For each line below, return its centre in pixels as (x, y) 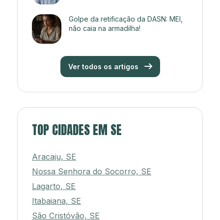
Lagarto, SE (54, 186)
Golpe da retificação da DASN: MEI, (126, 19)
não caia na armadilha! (105, 28)
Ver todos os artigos (104, 67)
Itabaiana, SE (56, 201)
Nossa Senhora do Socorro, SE (92, 172)
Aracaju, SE (54, 157)
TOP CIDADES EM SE (77, 130)
